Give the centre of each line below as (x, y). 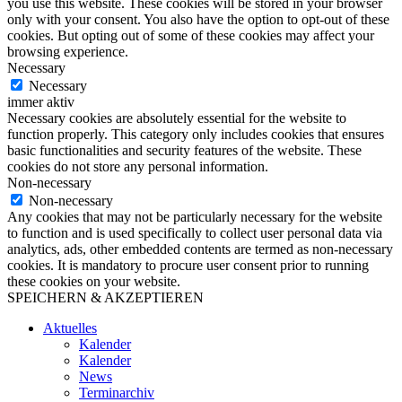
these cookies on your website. (94, 282)
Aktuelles (70, 328)
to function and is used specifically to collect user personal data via (195, 233)
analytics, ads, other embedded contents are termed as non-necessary (200, 249)
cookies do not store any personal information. (138, 167)
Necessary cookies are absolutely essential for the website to (177, 118)
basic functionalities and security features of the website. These (184, 151)
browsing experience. (68, 52)
